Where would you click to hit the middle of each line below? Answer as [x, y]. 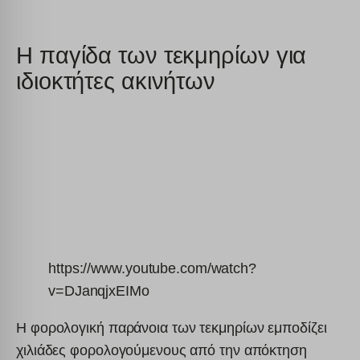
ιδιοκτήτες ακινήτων [116, 82]
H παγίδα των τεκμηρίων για [162, 56]
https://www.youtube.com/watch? [152, 268]
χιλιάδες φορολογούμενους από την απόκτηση [162, 350]
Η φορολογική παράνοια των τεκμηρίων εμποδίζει [172, 327]
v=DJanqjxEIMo [99, 290]
